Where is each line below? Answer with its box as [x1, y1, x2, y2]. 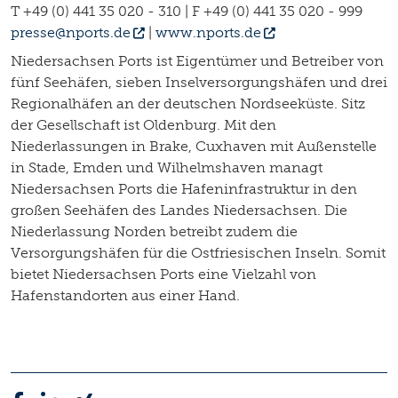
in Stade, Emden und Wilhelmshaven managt [11, 158, 322, 176]
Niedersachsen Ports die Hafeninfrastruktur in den [11, 179, 357, 197]
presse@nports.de [11, 23, 131, 41]
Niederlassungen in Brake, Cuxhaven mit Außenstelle [11, 137, 377, 155]
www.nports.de [155, 23, 261, 41]
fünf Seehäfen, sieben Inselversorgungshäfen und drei [11, 73, 387, 91]
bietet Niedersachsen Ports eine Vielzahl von [11, 265, 316, 283]
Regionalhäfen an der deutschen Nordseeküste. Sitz [11, 94, 365, 112]
